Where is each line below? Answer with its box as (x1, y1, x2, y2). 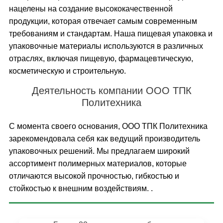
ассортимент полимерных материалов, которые (8, 159, 187, 168)
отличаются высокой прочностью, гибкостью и (8, 172, 179, 180)
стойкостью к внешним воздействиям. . (8, 184, 153, 193)
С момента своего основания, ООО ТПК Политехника (8, 122, 208, 130)
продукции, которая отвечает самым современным (8, 17, 197, 25)
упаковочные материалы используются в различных (8, 42, 203, 50)
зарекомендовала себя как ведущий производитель (8, 134, 200, 143)
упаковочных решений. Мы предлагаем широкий (8, 147, 190, 155)
